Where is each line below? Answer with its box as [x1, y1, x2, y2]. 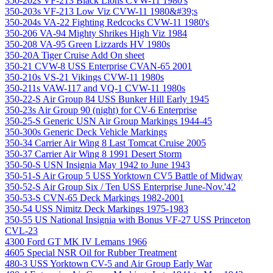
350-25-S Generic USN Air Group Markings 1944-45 [5, 115, 212, 126]
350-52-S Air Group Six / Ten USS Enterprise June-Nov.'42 [5, 181, 236, 192]
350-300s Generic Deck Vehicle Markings [5, 126, 167, 137]
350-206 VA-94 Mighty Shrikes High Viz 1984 [5, 27, 187, 38]
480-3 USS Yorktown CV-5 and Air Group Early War [5, 258, 212, 269]
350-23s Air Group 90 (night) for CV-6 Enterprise [5, 104, 197, 115]
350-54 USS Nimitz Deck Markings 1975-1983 [5, 203, 188, 214]
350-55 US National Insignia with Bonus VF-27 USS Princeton [5, 214, 250, 225]
